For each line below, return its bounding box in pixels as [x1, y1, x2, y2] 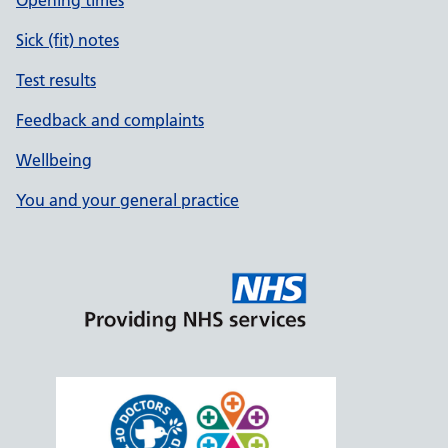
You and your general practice [16, 190, 239, 210]
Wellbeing [16, 150, 92, 170]
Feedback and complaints [16, 110, 204, 130]
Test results [16, 70, 96, 90]
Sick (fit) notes [16, 30, 119, 50]
